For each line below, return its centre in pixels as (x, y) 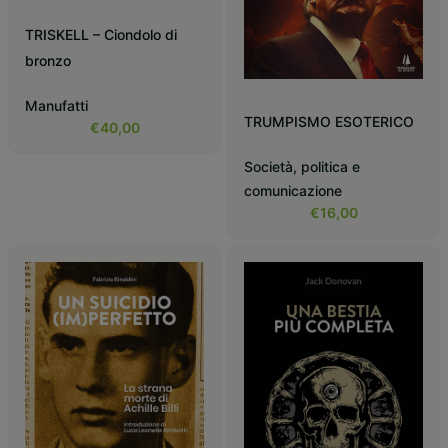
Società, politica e (302, 167)
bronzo (48, 61)
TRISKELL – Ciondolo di (101, 35)
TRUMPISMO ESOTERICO (329, 122)
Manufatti (56, 106)
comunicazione (293, 191)
